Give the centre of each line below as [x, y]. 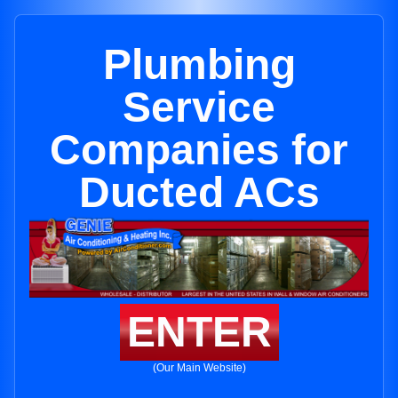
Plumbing [199, 64]
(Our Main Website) [199, 368]
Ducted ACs [199, 192]
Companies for [199, 150]
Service [199, 107]
